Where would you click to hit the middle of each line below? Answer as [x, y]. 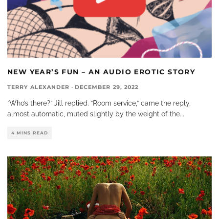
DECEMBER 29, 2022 [107, 87]
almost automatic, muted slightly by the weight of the [94, 114]
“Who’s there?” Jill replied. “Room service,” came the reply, [99, 103]
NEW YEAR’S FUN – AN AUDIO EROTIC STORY [101, 72]
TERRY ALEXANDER [39, 87]
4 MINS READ [30, 133]
